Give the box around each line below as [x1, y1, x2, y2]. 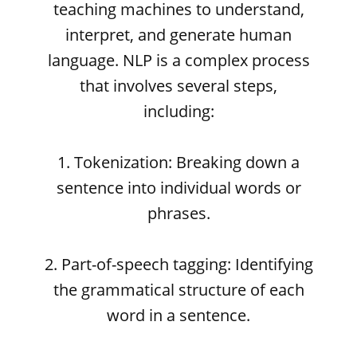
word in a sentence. [107, 304, 250, 326]
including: [143, 100, 214, 122]
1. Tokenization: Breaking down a [57, 151, 300, 173]
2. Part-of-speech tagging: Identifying [44, 253, 313, 275]
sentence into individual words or [56, 177, 301, 198]
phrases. [147, 202, 210, 224]
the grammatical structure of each [53, 279, 304, 300]
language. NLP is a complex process [47, 49, 310, 71]
